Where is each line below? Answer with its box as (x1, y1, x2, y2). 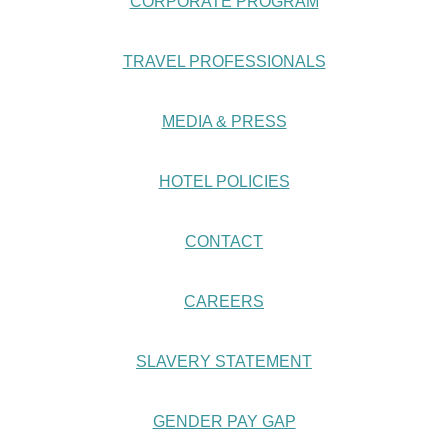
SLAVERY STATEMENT (136, 353, 312, 370)
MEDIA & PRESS (161, 113, 287, 130)
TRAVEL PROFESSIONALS (122, 53, 326, 70)
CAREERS (184, 293, 264, 310)
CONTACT (185, 233, 263, 250)
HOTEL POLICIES (158, 173, 290, 190)
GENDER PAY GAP (152, 413, 296, 430)
